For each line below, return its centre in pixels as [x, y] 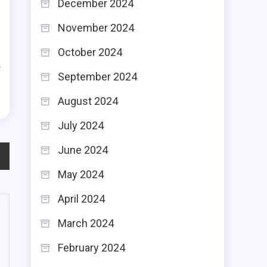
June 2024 [83, 150]
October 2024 [90, 52]
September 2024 [97, 77]
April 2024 [81, 199]
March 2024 [86, 223]
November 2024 [96, 28]
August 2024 [88, 101]
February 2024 [91, 248]
